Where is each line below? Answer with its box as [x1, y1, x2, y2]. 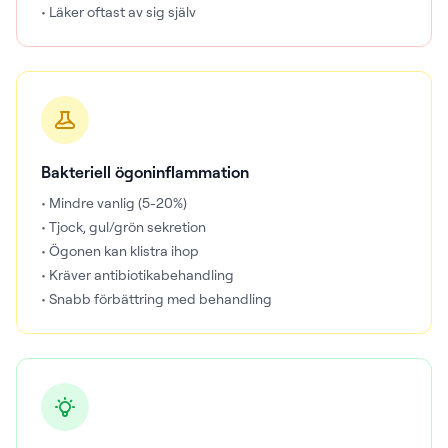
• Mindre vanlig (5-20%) [41, 194, 187, 211]
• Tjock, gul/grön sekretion [41, 218, 206, 235]
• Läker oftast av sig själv [41, 3, 196, 20]
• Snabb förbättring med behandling [41, 290, 272, 307]
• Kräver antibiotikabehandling [41, 266, 234, 283]
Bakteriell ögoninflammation [41, 162, 249, 182]
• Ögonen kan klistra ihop [41, 242, 199, 259]
